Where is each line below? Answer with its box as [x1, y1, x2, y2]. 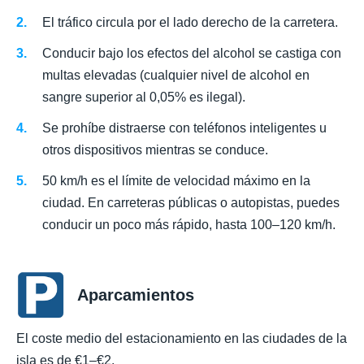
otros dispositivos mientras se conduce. [42, 142, 268, 157]
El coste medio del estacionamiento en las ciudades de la [16, 331, 347, 346]
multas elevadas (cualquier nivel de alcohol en [42, 67, 310, 82]
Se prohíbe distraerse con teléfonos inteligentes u [42, 120, 327, 135]
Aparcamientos [77, 286, 194, 305]
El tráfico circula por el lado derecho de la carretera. [42, 15, 338, 29]
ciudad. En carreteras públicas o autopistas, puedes [42, 196, 340, 210]
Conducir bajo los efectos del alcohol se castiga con [42, 45, 341, 60]
